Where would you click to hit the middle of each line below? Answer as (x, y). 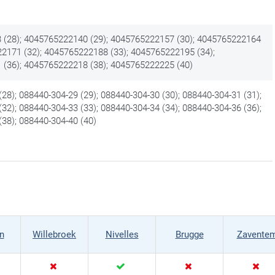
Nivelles (122, 235)
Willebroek (54, 235)
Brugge (189, 235)
